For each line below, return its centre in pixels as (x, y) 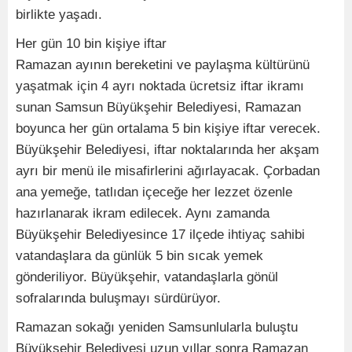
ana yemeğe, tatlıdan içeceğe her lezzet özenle (154, 192)
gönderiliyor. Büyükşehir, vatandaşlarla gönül (147, 277)
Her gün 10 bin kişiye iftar (91, 44)
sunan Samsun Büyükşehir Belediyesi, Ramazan (158, 108)
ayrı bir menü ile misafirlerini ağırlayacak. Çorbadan (168, 171)
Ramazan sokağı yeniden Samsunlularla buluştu (157, 328)
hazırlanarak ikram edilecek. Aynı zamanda (143, 214)
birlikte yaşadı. (59, 15)
